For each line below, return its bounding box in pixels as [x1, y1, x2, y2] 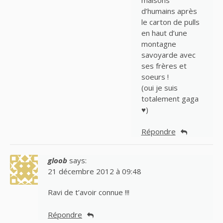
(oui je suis [141, 82, 178, 93]
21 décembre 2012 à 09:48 [48, 166, 141, 177]
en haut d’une [141, 27, 187, 38]
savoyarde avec [141, 49, 196, 60]
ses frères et [141, 60, 187, 71]
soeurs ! [141, 71, 169, 82]
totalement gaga [141, 93, 199, 104]
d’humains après [141, 5, 197, 16]
